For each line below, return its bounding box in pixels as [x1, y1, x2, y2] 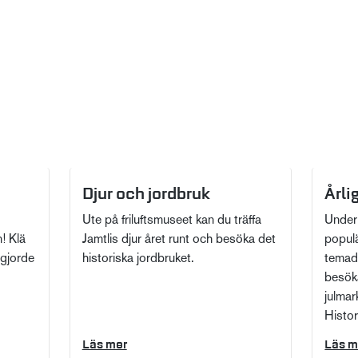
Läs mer [82, 336, 127, 353]
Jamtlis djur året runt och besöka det [82, 233, 276, 247]
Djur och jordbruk [82, 183, 210, 205]
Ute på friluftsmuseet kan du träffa [82, 214, 261, 228]
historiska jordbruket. [82, 253, 194, 266]
